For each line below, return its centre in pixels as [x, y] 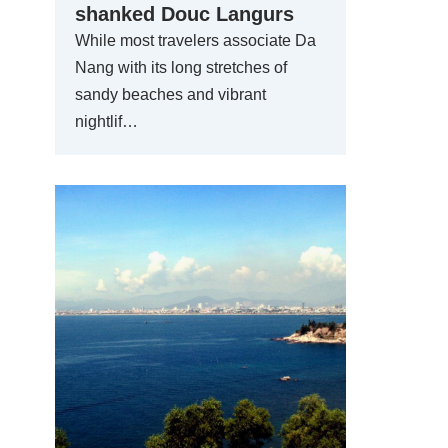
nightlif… [106, 121]
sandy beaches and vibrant [170, 94]
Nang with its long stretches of [181, 67]
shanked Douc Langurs [184, 14]
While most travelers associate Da [195, 40]
